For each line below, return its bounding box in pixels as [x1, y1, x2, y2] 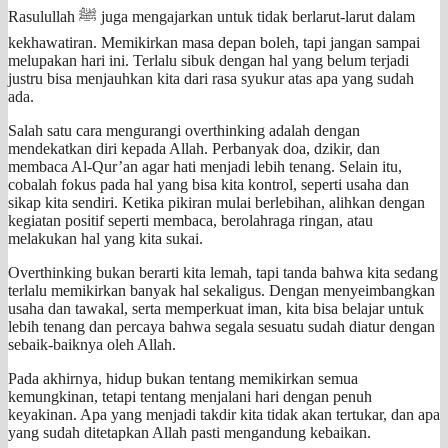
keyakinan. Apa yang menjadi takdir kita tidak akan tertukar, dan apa [8, 405, 440, 423]
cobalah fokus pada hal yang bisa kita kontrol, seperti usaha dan [8, 175, 409, 193]
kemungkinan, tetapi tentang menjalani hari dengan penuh [8, 387, 372, 405]
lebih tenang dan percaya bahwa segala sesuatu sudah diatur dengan [8, 317, 435, 335]
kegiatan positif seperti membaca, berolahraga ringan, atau [8, 211, 373, 229]
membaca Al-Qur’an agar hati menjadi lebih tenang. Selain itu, [8, 157, 402, 175]
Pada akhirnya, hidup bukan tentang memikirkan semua [8, 369, 358, 387]
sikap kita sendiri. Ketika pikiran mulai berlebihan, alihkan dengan [8, 193, 425, 211]
